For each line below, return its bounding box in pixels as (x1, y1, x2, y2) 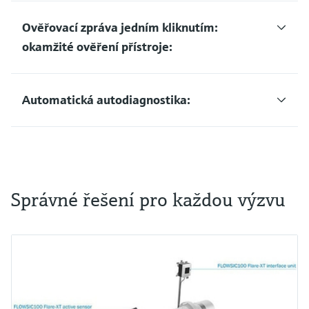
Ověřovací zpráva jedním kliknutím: (22, 19, 218, 35)
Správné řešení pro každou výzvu (11, 187, 286, 212)
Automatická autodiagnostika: (22, 91, 190, 108)
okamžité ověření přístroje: (22, 38, 172, 54)
